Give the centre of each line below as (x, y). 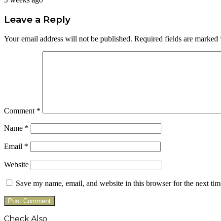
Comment (20, 110)
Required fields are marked (177, 38)
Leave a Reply (37, 19)
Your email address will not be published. (68, 38)
